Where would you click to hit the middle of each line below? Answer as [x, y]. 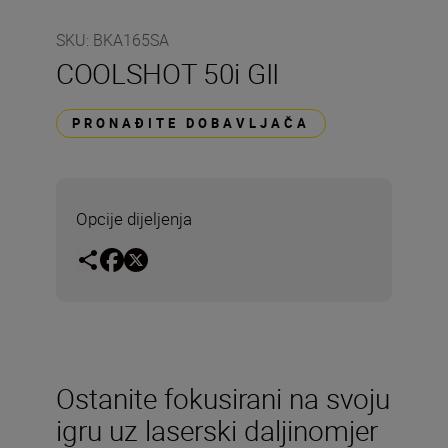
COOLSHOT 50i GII [167, 73]
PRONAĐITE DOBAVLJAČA [191, 123]
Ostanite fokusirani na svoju [223, 397]
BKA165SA [131, 40]
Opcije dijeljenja [134, 218]
